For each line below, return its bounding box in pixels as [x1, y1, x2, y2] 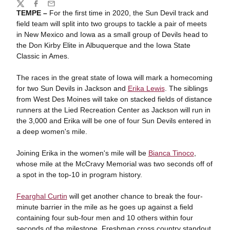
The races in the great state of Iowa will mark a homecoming [16, 73, 213, 82]
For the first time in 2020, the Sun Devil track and [49, 9, 208, 17]
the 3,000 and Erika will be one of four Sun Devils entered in [16, 117, 211, 125]
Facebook [31, 4, 64, 12]
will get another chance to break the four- [67, 192, 203, 200]
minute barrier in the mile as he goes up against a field [16, 203, 193, 211]
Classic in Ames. [16, 52, 69, 60]
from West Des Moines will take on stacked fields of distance [16, 95, 212, 103]
